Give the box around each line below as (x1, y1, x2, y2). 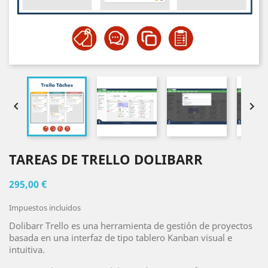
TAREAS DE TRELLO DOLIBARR (9, 150, 203, 168)
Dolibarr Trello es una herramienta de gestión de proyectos (9, 220, 252, 232)
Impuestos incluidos (9, 202, 81, 213)
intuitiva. (9, 243, 45, 255)
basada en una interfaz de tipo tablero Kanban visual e (9, 232, 232, 243)
